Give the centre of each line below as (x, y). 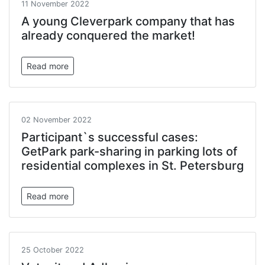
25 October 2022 (53, 250)
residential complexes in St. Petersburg (132, 166)
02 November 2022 (56, 120)
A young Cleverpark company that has (128, 21)
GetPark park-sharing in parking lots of (129, 151)
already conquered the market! (108, 35)
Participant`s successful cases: (110, 137)
